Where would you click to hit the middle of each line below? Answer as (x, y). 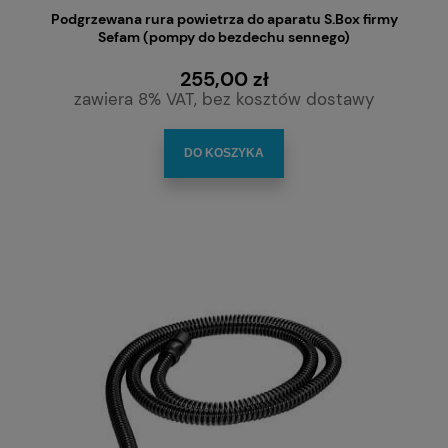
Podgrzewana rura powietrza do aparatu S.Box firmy (224, 19)
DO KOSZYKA (224, 152)
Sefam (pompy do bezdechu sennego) (224, 37)
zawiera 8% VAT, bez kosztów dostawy (224, 99)
